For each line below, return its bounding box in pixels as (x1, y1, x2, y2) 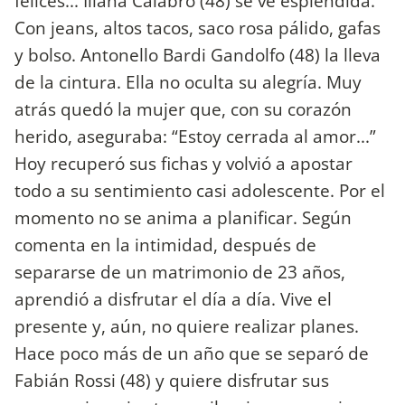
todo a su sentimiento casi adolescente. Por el (14, 177, 385, 202)
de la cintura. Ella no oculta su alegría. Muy (14, 69, 362, 94)
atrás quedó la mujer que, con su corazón (14, 96, 352, 121)
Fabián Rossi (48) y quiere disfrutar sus (14, 367, 329, 392)
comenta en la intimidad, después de (14, 231, 316, 257)
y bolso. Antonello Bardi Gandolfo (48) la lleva (14, 42, 381, 67)
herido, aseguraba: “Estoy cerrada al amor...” (14, 123, 376, 148)
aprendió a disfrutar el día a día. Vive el (14, 286, 332, 311)
